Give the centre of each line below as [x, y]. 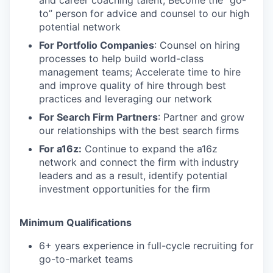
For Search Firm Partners [98, 117]
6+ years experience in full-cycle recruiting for [146, 246]
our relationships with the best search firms [139, 130]
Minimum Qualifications [76, 222]
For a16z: [60, 149]
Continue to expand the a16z [150, 149]
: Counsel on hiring [197, 45]
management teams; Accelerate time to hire [140, 72]
